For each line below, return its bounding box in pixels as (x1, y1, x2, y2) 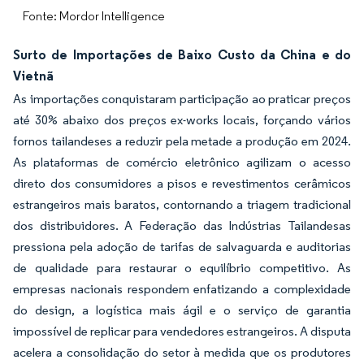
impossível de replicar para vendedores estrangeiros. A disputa (13, 323, 351, 339)
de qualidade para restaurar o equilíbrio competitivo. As (13, 260, 351, 275)
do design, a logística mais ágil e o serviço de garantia (13, 302, 351, 318)
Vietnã (13, 67, 54, 84)
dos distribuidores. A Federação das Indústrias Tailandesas (13, 218, 351, 233)
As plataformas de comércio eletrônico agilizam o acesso (13, 154, 351, 170)
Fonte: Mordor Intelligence (23, 8, 165, 24)
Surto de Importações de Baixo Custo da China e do (13, 46, 351, 63)
